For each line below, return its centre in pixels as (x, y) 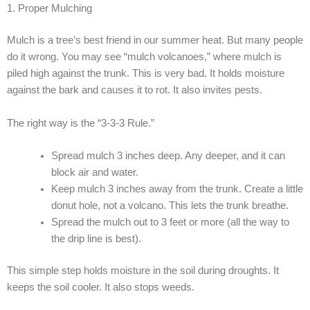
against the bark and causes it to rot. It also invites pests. (135, 90)
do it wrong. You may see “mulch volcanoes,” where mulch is (144, 57)
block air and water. (94, 172)
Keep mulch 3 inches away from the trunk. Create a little (177, 189)
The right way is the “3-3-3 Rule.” (81, 123)
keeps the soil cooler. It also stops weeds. (101, 287)
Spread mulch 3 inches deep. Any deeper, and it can (168, 155)
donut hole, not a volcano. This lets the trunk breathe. (170, 205)
